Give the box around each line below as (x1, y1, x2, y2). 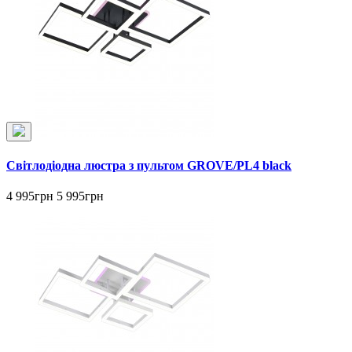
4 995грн (6, 189, 57, 203)
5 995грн (57, 189, 104, 203)
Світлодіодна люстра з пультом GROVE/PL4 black (6, 158, 291, 172)
